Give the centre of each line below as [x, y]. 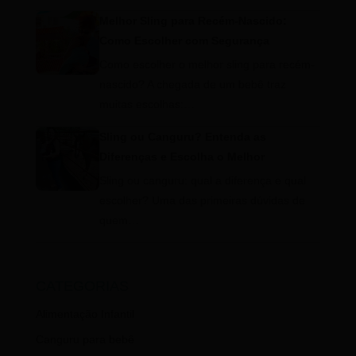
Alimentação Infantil [85, 314]
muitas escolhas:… [147, 104]
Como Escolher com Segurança [184, 41]
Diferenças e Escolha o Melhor [182, 157]
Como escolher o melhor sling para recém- [207, 65]
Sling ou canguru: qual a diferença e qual [202, 181]
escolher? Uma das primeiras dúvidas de [202, 201]
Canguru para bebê [85, 340]
